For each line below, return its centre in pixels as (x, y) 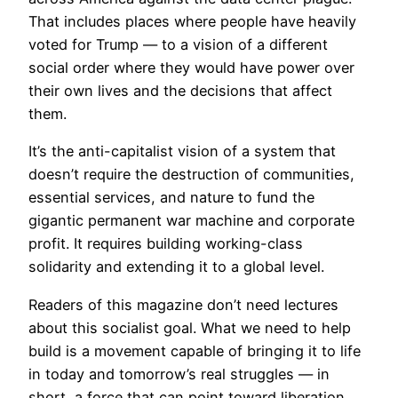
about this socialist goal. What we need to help (190, 327)
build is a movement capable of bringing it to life (195, 350)
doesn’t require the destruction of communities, (191, 175)
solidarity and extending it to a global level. (176, 267)
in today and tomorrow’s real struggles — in (179, 374)
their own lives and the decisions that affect (180, 91)
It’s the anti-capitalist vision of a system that (182, 151)
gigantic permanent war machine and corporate (191, 221)
